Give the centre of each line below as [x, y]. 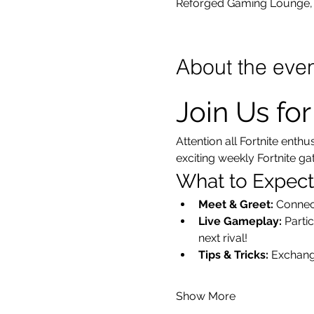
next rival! [223, 238]
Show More [205, 296]
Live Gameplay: [240, 221]
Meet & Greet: [235, 204]
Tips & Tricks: [233, 255]
